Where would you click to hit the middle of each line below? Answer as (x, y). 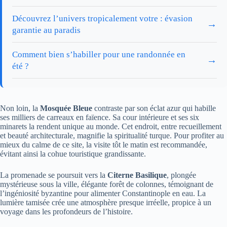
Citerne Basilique (137, 175)
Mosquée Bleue (66, 108)
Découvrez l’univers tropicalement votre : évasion (102, 18)
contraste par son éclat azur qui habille (154, 108)
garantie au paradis (46, 30)
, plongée (181, 175)
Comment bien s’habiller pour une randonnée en (99, 54)
